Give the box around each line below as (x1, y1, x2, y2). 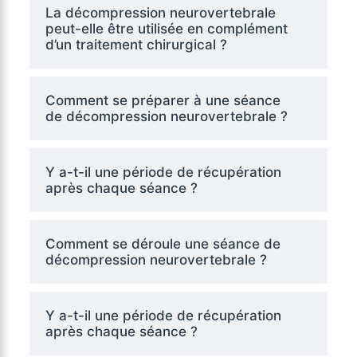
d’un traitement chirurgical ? (45, 36, 227, 53)
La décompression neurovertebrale (45, 4, 276, 21)
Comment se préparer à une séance (45, 92, 280, 108)
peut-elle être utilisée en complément (45, 20, 288, 37)
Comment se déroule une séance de (45, 235, 280, 252)
